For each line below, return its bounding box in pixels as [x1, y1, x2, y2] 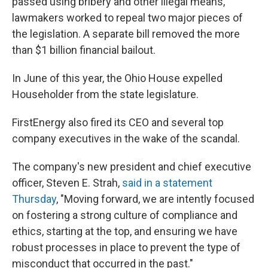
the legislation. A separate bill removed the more [12, 28, 240, 40]
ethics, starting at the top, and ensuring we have [12, 225, 237, 237]
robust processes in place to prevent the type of [12, 241, 240, 254]
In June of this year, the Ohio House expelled [12, 72, 223, 84]
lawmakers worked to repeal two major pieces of [12, 11, 243, 24]
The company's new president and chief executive [12, 160, 251, 173]
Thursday [12, 193, 56, 205]
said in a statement [122, 176, 212, 189]
